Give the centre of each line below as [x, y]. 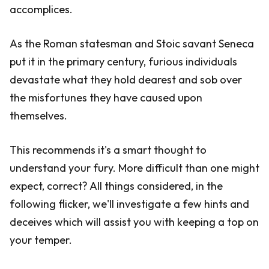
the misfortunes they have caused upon [106, 98]
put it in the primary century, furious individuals [123, 62]
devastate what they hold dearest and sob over [126, 80]
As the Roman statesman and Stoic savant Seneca [132, 44]
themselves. [38, 116]
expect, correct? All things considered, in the [116, 186]
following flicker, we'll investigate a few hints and [129, 204]
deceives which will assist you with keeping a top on [134, 222]
